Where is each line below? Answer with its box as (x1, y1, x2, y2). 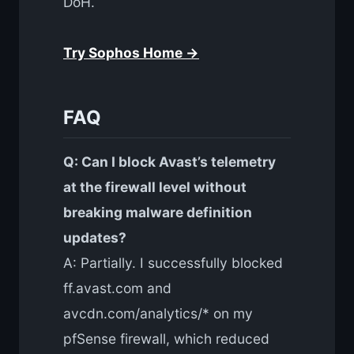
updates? (63, 229, 126, 247)
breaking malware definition (63, 204, 252, 221)
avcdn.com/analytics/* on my (63, 305, 253, 322)
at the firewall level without (63, 179, 247, 196)
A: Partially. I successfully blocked (63, 254, 283, 272)
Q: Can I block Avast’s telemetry (63, 153, 276, 171)
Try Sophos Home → (63, 44, 199, 62)
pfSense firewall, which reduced (63, 330, 269, 348)
